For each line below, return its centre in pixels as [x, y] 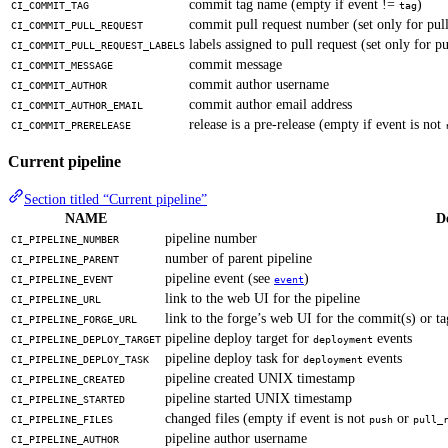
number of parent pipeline [238, 259]
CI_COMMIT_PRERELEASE [71, 125]
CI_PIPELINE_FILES [62, 420]
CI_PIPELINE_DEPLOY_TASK [80, 360]
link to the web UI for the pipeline [262, 299]
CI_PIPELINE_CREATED [68, 380]
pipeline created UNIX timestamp [260, 379]
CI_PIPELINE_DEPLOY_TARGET [86, 340]
